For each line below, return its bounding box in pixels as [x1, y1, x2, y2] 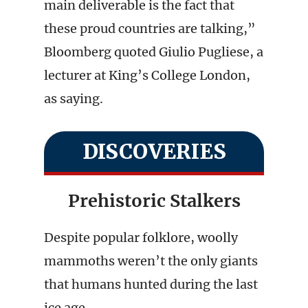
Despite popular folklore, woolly [44, 230, 238, 245]
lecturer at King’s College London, [44, 67, 250, 83]
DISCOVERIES [82, 138, 226, 164]
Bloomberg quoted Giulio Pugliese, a [44, 44, 263, 60]
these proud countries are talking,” [44, 21, 256, 36]
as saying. [44, 91, 103, 107]
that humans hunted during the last [44, 276, 258, 292]
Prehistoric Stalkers [67, 190, 241, 212]
